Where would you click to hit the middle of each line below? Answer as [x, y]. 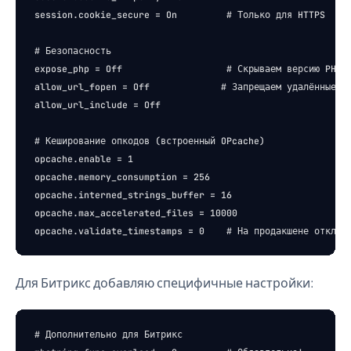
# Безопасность [73, 51]
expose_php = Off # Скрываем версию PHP [188, 69]
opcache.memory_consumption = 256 [122, 177]
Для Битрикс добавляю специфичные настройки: [165, 282]
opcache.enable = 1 [84, 159]
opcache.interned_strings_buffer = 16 [133, 195]
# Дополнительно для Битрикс [109, 334]
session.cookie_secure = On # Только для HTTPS [180, 14]
